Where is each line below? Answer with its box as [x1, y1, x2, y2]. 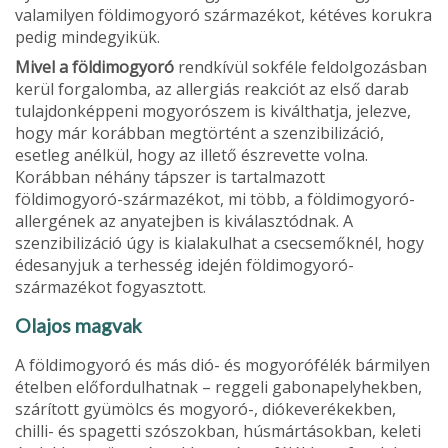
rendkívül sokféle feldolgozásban [174, 55, 427, 78]
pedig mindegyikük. [15, 25, 160, 48]
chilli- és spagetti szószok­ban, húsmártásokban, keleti [15, 419, 421, 442]
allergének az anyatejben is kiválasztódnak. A [15, 209, 353, 232]
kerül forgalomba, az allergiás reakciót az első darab [15, 77, 409, 100]
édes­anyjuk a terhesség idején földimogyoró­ [15, 253, 354, 276]
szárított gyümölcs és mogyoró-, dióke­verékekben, [15, 397, 396, 420]
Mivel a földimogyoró [15, 55, 174, 78]
